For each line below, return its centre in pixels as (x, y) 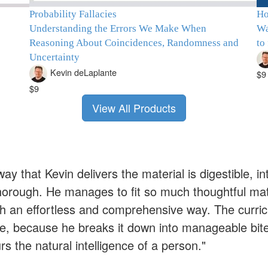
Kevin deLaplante (83, 72)
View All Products (134, 108)
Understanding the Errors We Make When (118, 28)
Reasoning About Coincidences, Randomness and (134, 43)
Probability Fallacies (73, 14)
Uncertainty (54, 57)
